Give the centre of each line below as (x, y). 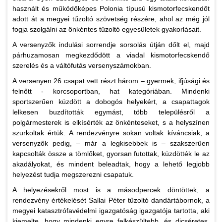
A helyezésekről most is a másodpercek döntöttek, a (111, 190)
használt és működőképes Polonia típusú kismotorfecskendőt (111, 9)
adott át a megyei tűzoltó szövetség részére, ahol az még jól (111, 19)
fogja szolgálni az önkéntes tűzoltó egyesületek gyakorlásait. (108, 29)
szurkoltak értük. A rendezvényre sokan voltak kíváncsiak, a (111, 133)
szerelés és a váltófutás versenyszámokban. (83, 66)
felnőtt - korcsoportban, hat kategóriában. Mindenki (111, 91)
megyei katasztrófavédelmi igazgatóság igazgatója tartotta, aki (111, 211)
